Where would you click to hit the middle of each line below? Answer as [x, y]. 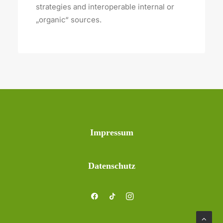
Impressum [111, 132]
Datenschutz [111, 166]
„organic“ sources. [69, 20]
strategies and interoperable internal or [105, 7]
